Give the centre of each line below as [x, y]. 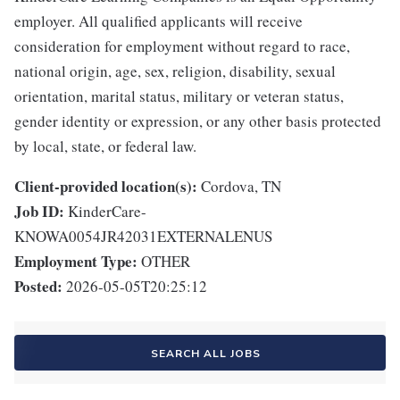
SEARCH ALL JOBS [205, 354]
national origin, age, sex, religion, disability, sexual [175, 71]
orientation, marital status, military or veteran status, [179, 96]
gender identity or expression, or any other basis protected [198, 121]
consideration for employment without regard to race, [182, 46]
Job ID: [39, 212]
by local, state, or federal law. [105, 146]
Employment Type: [76, 262]
